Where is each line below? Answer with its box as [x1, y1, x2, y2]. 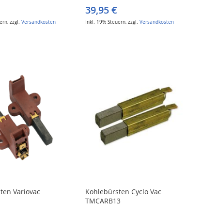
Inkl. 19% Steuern [85, 19, 126, 26]
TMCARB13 [85, 196, 121, 205]
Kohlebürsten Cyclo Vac [85, 186, 162, 196]
